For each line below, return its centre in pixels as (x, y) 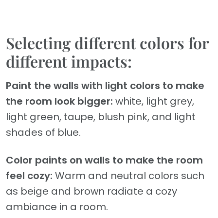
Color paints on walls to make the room (104, 160)
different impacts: (69, 61)
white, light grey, (155, 101)
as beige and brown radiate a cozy (91, 191)
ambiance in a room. (57, 207)
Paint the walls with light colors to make (105, 86)
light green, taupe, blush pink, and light (101, 117)
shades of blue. (43, 133)
